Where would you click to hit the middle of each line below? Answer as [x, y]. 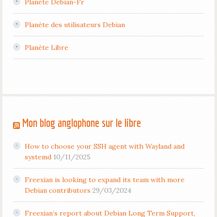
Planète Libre [46, 47]
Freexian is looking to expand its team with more [104, 180]
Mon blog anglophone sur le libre [81, 123]
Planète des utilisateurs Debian [75, 25]
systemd [38, 157]
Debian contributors [57, 190]
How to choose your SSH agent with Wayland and [104, 146]
